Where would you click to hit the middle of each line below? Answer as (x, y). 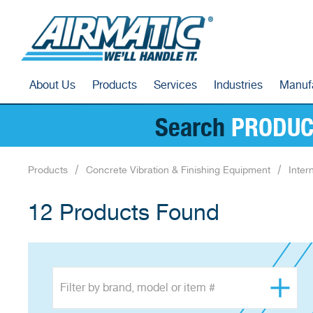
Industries (238, 86)
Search (193, 125)
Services (175, 86)
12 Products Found (124, 213)
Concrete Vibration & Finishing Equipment (178, 170)
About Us (52, 86)
